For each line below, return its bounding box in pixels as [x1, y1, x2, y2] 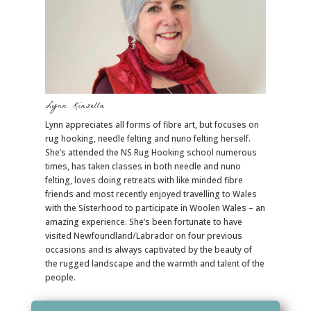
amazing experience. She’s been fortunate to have [44, 216, 242, 228]
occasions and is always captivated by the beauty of [44, 244, 252, 256]
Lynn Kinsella [44, 98, 105, 115]
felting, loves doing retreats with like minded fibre [44, 174, 243, 187]
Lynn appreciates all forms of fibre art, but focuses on [44, 119, 259, 131]
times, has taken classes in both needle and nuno [44, 160, 241, 173]
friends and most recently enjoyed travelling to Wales [44, 188, 257, 201]
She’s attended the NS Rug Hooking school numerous [44, 146, 257, 159]
